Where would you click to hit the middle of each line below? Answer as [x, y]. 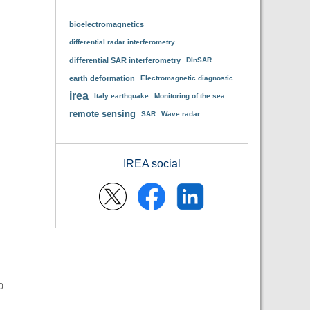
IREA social [152, 164]
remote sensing [102, 114]
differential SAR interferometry [125, 60]
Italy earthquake [121, 96]
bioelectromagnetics [106, 24]
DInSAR [199, 60]
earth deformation [102, 78]
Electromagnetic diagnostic [186, 78]
